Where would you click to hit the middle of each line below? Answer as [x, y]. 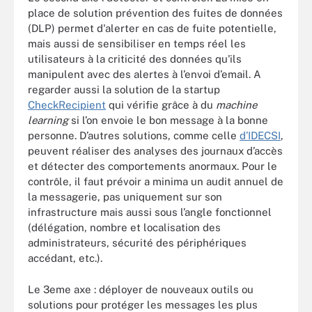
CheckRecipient [67, 105]
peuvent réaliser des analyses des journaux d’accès [155, 151]
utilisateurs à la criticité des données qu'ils [135, 59]
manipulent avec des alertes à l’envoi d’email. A [145, 74]
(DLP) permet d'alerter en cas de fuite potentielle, [152, 28]
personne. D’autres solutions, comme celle [134, 135]
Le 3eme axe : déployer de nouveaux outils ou [141, 289]
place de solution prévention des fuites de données [155, 13]
